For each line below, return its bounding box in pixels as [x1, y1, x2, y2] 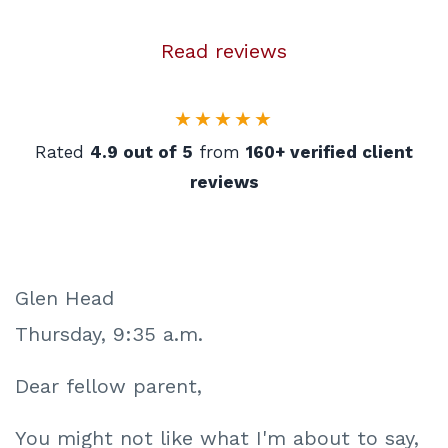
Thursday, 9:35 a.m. [15, 322, 203, 347]
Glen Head [15, 286, 114, 311]
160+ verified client [246, 142, 413, 163]
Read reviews [161, 39, 287, 64]
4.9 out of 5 [90, 142, 193, 163]
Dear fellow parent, [15, 374, 202, 399]
